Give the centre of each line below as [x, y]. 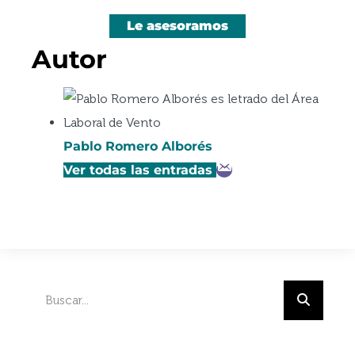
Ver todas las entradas [138, 170]
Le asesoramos [177, 25]
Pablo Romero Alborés [138, 146]
